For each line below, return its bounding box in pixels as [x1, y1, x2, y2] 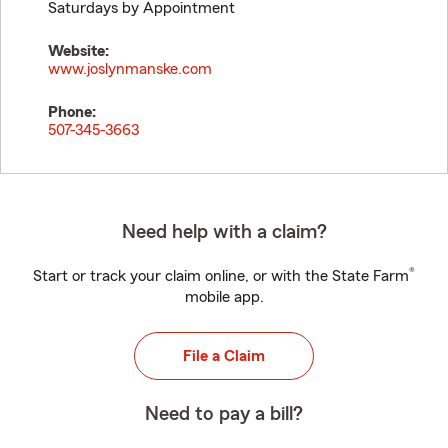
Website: [48, 43, 109, 59]
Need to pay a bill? [145, 404, 303, 424]
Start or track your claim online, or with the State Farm [33, 268, 409, 284]
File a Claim [183, 348, 265, 364]
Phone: [48, 104, 96, 120]
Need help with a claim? [121, 222, 327, 242]
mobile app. [184, 289, 264, 305]
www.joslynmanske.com [48, 61, 212, 77]
